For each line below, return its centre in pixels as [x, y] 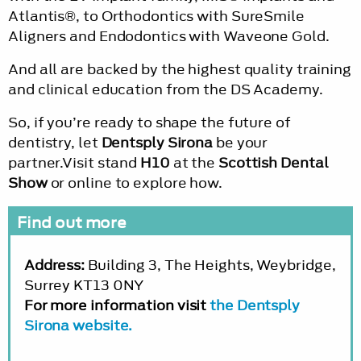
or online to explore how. [135, 183]
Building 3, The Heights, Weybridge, [212, 266]
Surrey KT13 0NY [84, 286]
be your [241, 142]
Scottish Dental [273, 162]
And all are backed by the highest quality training [180, 69]
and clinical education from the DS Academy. [167, 89]
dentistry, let [55, 142]
